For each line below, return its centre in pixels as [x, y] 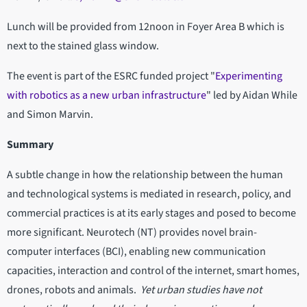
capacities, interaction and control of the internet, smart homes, [153, 271]
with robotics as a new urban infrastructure [107, 96]
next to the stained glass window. [84, 46]
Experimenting [249, 76]
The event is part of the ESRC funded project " [111, 76]
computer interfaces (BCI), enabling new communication [136, 252]
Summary [31, 145]
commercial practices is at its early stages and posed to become [151, 213]
